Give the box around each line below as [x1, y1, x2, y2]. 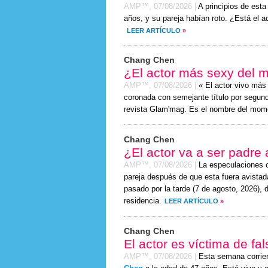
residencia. [124, 197, 162, 205]
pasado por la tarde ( [124, 185, 195, 193]
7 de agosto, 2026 [195, 185, 257, 193]
